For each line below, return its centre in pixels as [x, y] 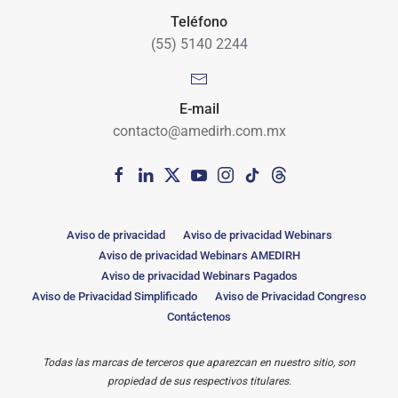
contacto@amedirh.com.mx [199, 131]
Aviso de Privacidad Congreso [291, 297]
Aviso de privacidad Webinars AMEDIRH [199, 256]
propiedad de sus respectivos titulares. [199, 382]
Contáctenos [199, 317]
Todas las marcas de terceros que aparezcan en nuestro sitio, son [199, 363]
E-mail [199, 109]
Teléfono [199, 22]
